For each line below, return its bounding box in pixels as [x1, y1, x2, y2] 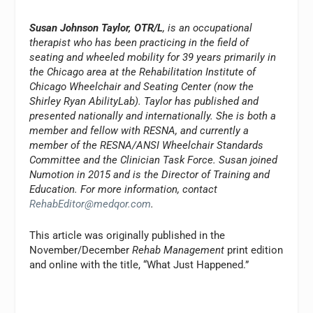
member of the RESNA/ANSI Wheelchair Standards [29, 138, 264, 152]
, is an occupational [163, 21, 253, 34]
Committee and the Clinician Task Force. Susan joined [29, 153, 278, 166]
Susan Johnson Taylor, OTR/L [29, 21, 163, 34]
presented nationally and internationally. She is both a [29, 109, 277, 122]
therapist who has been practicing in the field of [29, 36, 249, 49]
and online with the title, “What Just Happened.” [29, 258, 249, 271]
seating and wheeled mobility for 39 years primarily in [29, 50, 277, 64]
